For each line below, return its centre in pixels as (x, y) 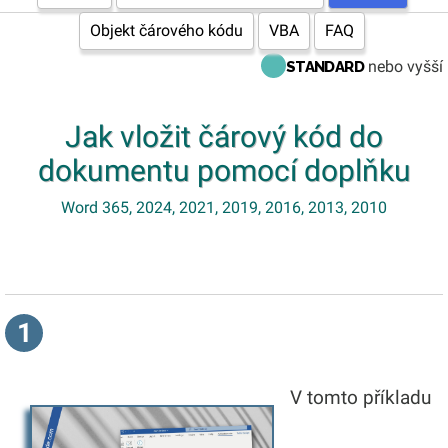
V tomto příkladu (358, 397)
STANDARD (324, 67)
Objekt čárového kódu (166, 30)
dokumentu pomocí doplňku (224, 170)
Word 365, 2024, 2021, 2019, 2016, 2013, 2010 (224, 207)
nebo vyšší (403, 66)
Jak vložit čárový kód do (224, 136)
